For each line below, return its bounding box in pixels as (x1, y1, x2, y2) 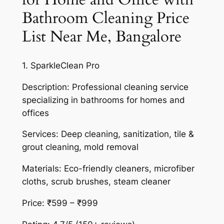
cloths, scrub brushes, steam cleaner (21, 176, 170, 187)
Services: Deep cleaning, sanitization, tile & (21, 129, 194, 139)
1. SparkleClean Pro (21, 60, 99, 70)
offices (21, 107, 49, 118)
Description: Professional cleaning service (21, 81, 188, 92)
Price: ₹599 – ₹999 (21, 197, 98, 208)
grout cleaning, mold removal (21, 142, 138, 152)
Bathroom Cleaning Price (21, 7, 189, 29)
